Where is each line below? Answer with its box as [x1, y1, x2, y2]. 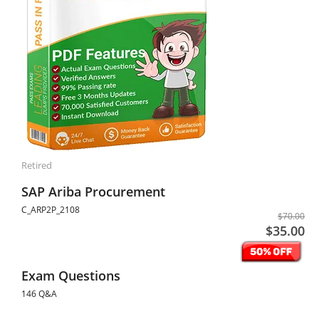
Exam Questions [21, 267, 120, 284]
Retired [21, 159, 52, 172]
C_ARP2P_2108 [21, 204, 80, 216]
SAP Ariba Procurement [21, 183, 165, 200]
